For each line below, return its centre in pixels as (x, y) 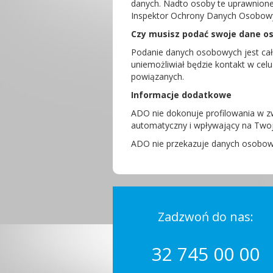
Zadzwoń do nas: (206, 217)
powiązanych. (158, 76)
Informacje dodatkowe (181, 95)
